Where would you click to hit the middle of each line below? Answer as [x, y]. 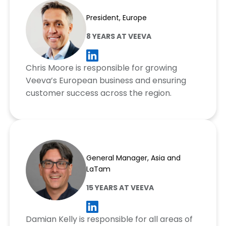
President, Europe [116, 17]
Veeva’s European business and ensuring [106, 81]
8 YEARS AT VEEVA [119, 36]
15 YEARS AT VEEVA [120, 188]
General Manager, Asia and [133, 158]
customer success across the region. [98, 93]
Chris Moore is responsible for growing [101, 68]
